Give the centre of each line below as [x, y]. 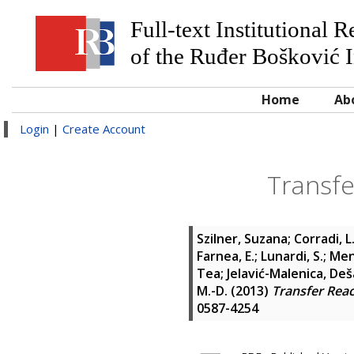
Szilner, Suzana [242, 239]
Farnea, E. [226, 256]
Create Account [104, 129]
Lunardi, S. [292, 256]
